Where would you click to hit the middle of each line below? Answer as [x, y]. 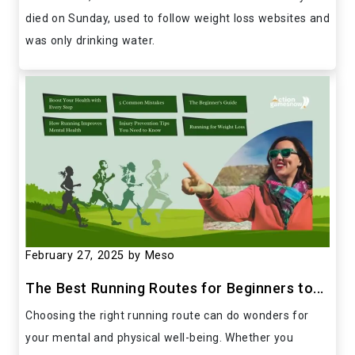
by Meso [151, 255]
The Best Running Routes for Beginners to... [175, 288]
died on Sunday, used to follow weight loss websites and [177, 18]
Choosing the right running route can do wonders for [167, 315]
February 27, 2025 [75, 255]
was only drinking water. [90, 40]
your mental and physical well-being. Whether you [159, 337]
